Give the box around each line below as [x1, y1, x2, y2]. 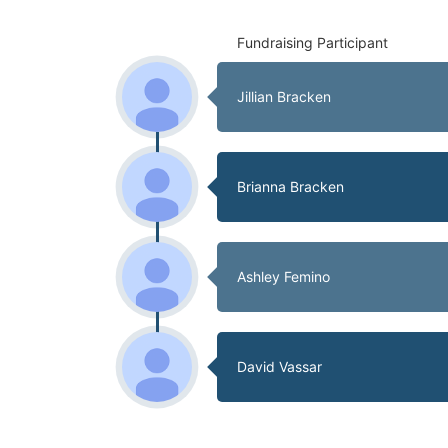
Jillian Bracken [237, 87, 331, 105]
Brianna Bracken [237, 177, 344, 195]
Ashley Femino [237, 267, 330, 285]
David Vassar [237, 357, 322, 375]
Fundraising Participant [237, 33, 388, 51]
